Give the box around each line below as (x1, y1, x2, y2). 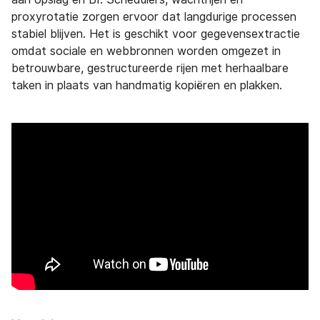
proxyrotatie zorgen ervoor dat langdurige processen (11, 9, 296, 24)
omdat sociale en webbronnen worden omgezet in (11, 44, 281, 58)
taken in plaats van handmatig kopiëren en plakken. (11, 78, 282, 92)
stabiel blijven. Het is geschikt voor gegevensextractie (11, 26, 300, 41)
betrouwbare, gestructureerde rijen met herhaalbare (11, 61, 289, 75)
